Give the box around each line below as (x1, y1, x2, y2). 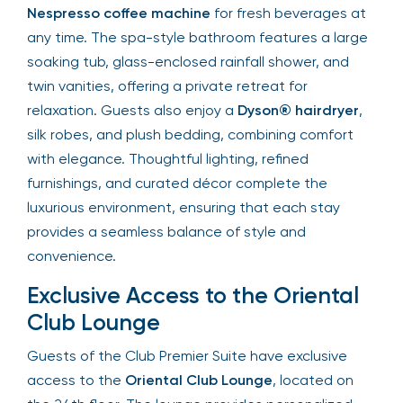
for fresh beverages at (210, 4, 366, 22)
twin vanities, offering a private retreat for (27, 77, 308, 94)
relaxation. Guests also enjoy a (27, 102, 237, 119)
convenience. (27, 247, 116, 264)
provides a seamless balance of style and (27, 223, 306, 240)
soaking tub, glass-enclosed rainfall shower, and (27, 53, 349, 70)
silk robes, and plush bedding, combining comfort (27, 126, 354, 143)
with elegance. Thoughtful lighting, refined (27, 150, 309, 167)
